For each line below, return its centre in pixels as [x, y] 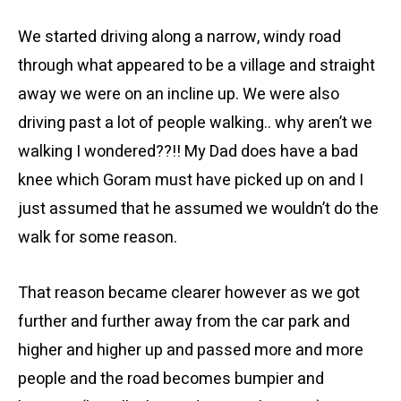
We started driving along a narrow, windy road [179, 37]
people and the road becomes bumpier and [171, 379]
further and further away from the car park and [184, 322]
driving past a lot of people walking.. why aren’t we [195, 123]
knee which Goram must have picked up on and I [191, 180]
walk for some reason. [98, 238]
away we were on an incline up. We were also [179, 94]
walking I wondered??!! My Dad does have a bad [188, 152]
